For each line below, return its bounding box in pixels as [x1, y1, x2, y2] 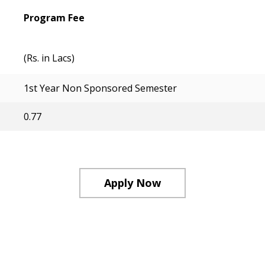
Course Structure [9, 239, 112, 255]
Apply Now [104, 176, 161, 190]
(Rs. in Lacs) [24, 51, 75, 64]
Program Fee [24, 11, 85, 24]
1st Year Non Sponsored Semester [24, 82, 177, 95]
